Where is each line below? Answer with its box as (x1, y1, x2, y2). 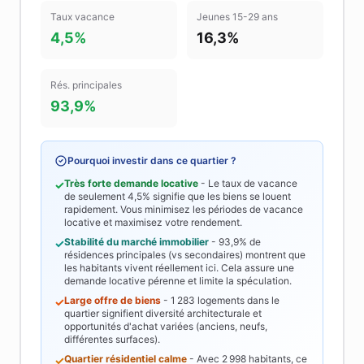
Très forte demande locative (64, 177, 198, 189)
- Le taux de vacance (198, 177, 297, 189)
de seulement (64, 190, 128, 202)
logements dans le (195, 294, 279, 306)
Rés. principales (50, 79, 122, 91)
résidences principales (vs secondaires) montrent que (64, 249, 305, 261)
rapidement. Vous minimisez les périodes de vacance (64, 203, 303, 215)
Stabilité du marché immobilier (64, 236, 209, 248)
